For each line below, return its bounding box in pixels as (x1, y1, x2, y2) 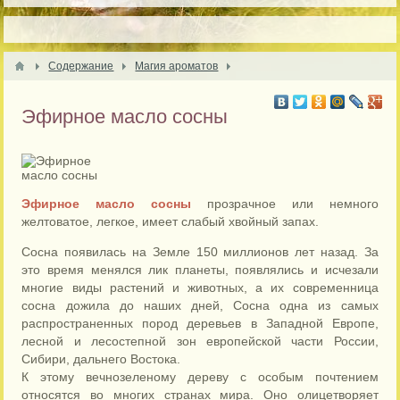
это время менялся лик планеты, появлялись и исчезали (21, 262, 379, 277)
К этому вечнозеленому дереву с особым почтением (21, 370, 379, 384)
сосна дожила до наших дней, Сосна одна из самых (21, 298, 379, 312)
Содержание (48, 60, 114, 72)
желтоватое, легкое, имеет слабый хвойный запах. (21, 214, 320, 229)
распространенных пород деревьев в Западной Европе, (21, 316, 379, 330)
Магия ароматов (135, 60, 219, 72)
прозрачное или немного (191, 196, 379, 211)
